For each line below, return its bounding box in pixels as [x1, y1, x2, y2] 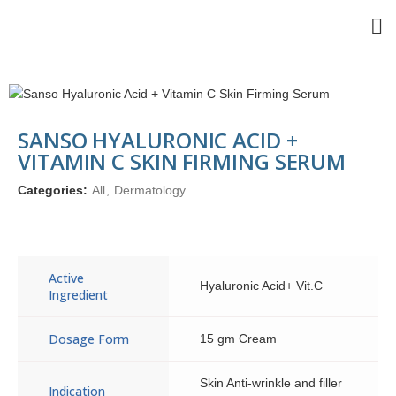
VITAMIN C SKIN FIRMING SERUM [18, 147, 346, 176]
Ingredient [49, 286, 108, 303]
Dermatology [114, 183, 186, 197]
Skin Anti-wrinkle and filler [200, 376, 342, 390]
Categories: [18, 183, 91, 197]
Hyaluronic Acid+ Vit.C [200, 278, 323, 293]
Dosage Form [49, 331, 129, 347]
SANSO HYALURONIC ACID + [18, 126, 298, 155]
